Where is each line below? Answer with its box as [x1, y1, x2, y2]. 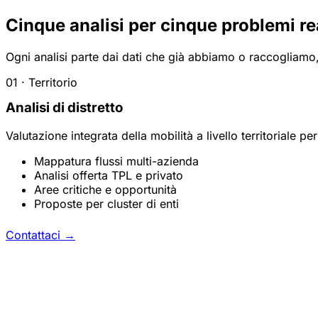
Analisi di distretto [6, 99, 123, 116]
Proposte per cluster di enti [34, 197, 179, 212]
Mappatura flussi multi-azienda [34, 154, 199, 169]
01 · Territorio [6, 75, 77, 89]
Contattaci [6, 228, 64, 243]
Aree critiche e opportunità [34, 182, 177, 197]
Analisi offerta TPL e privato [34, 168, 183, 183]
